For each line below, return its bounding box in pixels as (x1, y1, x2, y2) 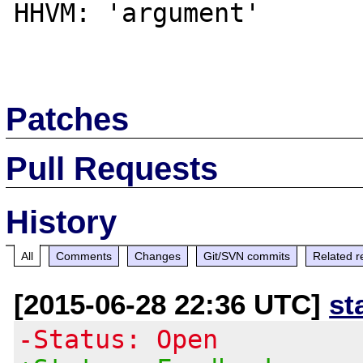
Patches (6, 100, 130, 137)
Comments (56, 249, 113, 263)
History (6, 203, 117, 240)
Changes (135, 249, 181, 263)
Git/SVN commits (203, 249, 291, 263)
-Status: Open (18, 324, 219, 354)
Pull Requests (6, 150, 219, 186)
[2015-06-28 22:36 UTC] (14, 288, 330, 320)
